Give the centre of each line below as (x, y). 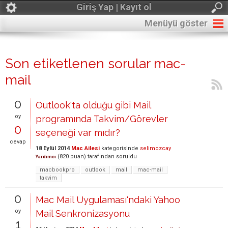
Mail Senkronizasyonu (83, 213)
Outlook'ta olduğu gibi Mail (93, 105)
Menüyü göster (176, 23)
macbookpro (57, 170)
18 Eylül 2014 (53, 148)
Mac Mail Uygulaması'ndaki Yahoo (108, 200)
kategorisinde (119, 148)
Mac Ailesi (85, 148)
